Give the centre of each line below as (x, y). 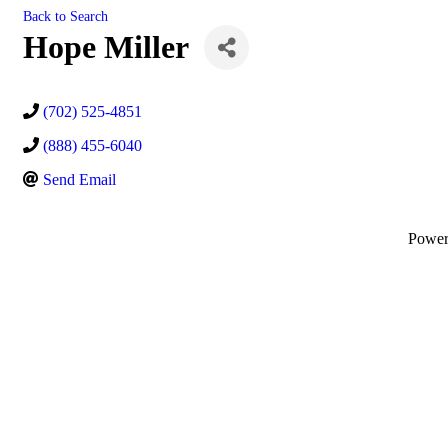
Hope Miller (106, 47)
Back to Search (65, 16)
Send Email (79, 179)
